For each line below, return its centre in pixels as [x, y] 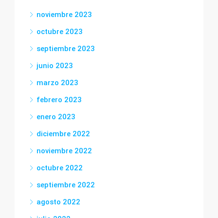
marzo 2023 [57, 83]
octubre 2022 [60, 168]
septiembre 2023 [66, 49]
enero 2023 [56, 117]
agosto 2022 [58, 202]
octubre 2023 [60, 32]
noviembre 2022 [64, 151]
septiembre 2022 [66, 185]
